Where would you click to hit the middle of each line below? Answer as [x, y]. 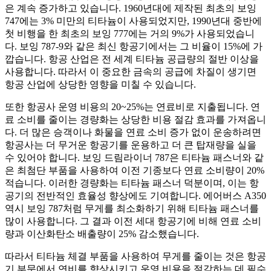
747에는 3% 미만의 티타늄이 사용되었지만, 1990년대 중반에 [133, 21]
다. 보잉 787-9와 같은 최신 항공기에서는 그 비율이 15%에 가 [134, 47]
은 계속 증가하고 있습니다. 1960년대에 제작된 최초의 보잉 [131, 8]
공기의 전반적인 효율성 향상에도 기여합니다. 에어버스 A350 [135, 196]
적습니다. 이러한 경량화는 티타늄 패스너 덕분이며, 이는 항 [132, 183]
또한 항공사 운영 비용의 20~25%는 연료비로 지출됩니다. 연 [132, 107]
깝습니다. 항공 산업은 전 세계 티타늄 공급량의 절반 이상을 [132, 59]
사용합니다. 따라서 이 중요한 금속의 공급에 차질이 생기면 [131, 72]
